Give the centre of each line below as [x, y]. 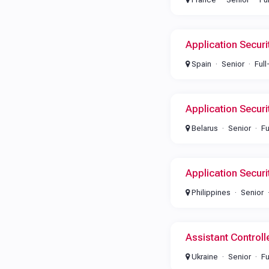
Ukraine [204, 257]
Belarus [204, 128]
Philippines [210, 192]
